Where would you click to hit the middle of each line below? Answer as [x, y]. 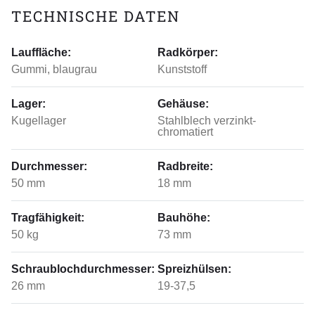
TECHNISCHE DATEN [96, 16]
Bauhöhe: [184, 218]
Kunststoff [182, 69]
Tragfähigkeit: [48, 218]
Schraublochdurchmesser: [83, 269]
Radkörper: [188, 52]
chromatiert [185, 132]
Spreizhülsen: [194, 269]
